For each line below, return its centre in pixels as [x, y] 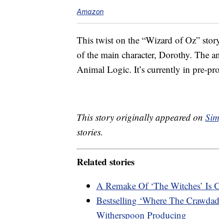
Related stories [106, 161]
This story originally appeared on [141, 117]
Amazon [90, 12]
